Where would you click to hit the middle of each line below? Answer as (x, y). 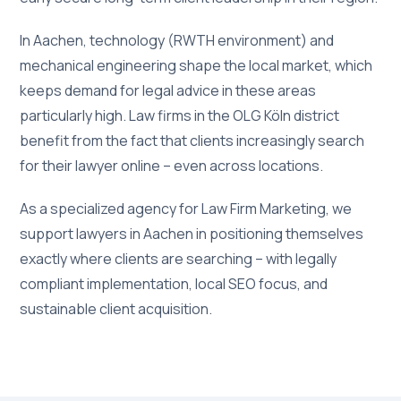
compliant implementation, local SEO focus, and (174, 284)
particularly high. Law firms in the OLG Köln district (180, 115)
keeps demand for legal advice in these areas (168, 90)
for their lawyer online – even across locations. (172, 166)
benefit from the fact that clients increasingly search (192, 141)
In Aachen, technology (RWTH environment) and (177, 40)
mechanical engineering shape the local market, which (196, 65)
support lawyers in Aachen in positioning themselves (192, 234)
